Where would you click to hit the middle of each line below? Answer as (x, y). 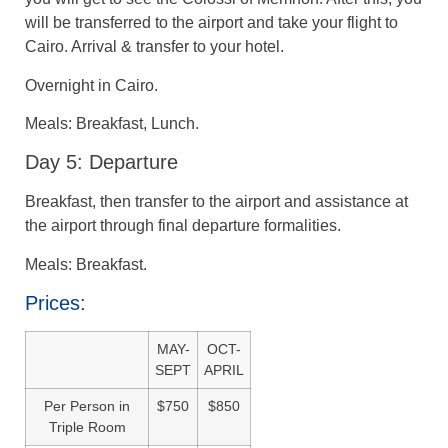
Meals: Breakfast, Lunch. (112, 124)
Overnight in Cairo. (91, 85)
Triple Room (87, 427)
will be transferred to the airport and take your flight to (211, 23)
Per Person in (87, 406)
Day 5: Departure (101, 162)
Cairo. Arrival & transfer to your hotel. (154, 47)
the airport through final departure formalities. (183, 226)
